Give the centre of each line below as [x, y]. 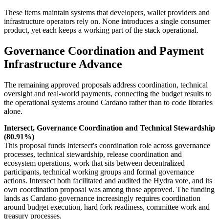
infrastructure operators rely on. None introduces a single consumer [107, 22]
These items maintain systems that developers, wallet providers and [107, 13]
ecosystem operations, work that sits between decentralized [94, 163]
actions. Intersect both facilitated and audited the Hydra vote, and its [108, 181]
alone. [13, 111]
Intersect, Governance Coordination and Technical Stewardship [109, 128]
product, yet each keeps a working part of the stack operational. [101, 30]
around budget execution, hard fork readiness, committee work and [107, 207]
